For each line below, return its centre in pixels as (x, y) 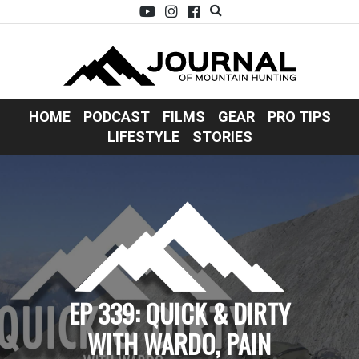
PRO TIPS (299, 117)
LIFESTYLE (143, 137)
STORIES (222, 137)
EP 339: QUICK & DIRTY (179, 313)
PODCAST (116, 117)
